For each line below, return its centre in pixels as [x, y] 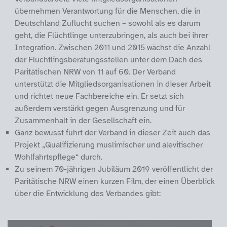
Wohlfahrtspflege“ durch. [59, 157]
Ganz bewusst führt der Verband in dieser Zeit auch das [112, 133]
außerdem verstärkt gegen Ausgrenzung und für [100, 108]
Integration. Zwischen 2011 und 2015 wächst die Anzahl [112, 47]
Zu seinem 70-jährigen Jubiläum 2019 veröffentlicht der [114, 169]
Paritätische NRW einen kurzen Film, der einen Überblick [115, 181]
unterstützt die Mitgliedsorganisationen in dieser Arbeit [113, 84]
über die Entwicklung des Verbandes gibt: [88, 193]
